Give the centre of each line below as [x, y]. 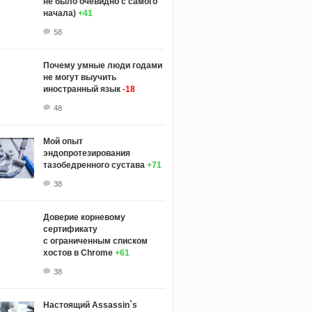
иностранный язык [81, 89]
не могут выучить [79, 77]
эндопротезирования [86, 153]
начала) [59, 13]
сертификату [70, 229]
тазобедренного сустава [94, 165]
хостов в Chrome [78, 252]
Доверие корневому [84, 217]
